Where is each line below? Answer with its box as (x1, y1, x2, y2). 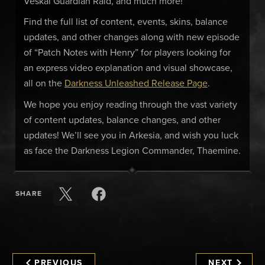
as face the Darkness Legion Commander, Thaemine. (23, 146, 241, 156)
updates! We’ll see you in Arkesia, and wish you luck (23, 130, 238, 140)
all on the (23, 79, 64, 89)
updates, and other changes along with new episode (23, 33, 240, 43)
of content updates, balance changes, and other (23, 115, 221, 125)
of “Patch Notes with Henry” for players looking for (23, 48, 231, 58)
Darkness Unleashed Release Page (64, 79, 208, 89)
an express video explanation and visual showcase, (23, 63, 232, 73)
